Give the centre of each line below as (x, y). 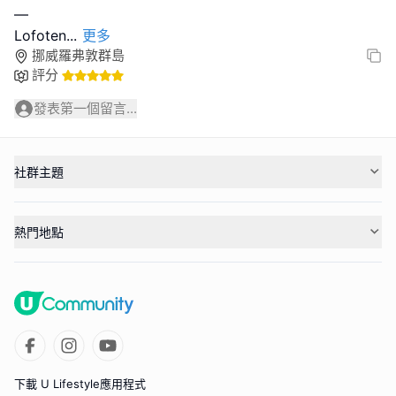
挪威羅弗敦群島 (78, 56)
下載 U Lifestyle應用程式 (80, 384)
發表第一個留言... (85, 109)
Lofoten (40, 36)
